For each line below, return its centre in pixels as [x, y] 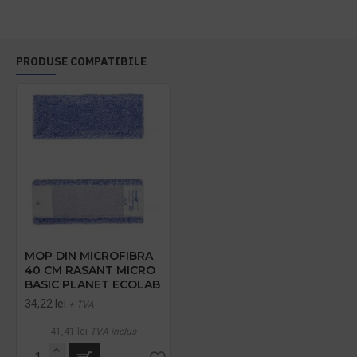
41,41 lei [69, 331]
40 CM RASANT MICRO [90, 270]
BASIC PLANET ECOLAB [92, 284]
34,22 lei [45, 304]
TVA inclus [113, 331]
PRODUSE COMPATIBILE [81, 61]
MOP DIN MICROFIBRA [89, 256]
